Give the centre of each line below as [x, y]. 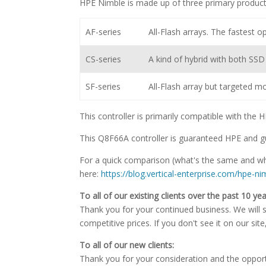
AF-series [103, 32]
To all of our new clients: [127, 245]
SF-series [103, 86]
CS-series [103, 59]
